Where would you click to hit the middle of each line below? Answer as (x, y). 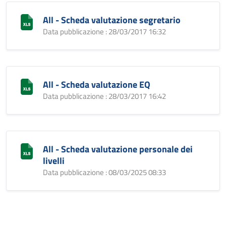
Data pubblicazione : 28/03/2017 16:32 (104, 32)
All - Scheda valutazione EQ (97, 84)
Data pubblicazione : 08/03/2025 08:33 (104, 172)
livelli (54, 161)
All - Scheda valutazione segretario (112, 20)
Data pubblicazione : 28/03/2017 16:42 (104, 96)
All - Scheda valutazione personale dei (118, 149)
